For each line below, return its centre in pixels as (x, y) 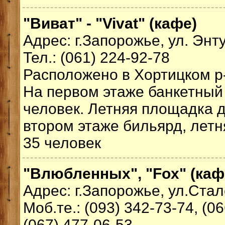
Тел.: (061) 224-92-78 (96, 58)
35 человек (62, 143)
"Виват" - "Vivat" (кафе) (110, 23)
